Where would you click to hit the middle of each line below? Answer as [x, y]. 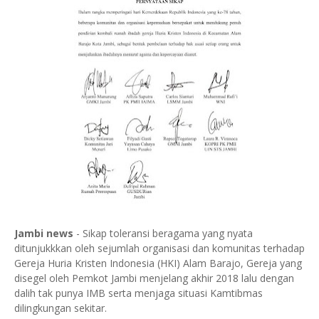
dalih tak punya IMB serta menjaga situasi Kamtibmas [138, 293]
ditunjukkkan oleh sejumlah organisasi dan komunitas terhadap [159, 249]
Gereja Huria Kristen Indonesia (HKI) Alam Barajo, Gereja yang [158, 263]
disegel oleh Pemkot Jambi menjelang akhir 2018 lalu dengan [154, 278]
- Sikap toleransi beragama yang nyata [163, 234]
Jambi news [44, 234]
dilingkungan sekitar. [61, 308]
